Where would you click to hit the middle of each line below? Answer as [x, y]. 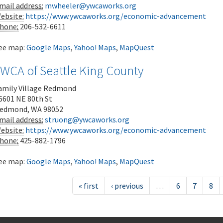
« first [88, 186]
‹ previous [127, 186]
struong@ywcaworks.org [87, 119]
